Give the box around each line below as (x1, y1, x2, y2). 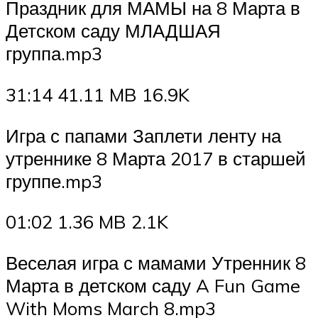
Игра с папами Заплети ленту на (6, 124, 281, 147)
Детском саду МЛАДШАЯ (6, 19, 221, 43)
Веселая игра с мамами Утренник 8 (6, 251, 306, 274)
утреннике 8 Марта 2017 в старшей (6, 146, 306, 170)
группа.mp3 (6, 42, 102, 65)
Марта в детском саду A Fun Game (6, 273, 300, 297)
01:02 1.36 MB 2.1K (6, 210, 168, 234)
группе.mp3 (6, 169, 102, 192)
